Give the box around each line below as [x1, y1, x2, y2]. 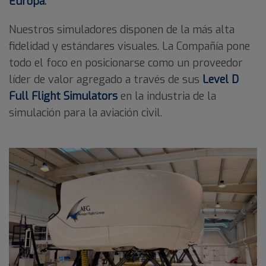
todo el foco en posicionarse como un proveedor [9, 55, 243, 70]
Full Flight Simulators [9, 88, 118, 103]
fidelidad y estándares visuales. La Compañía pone [9, 39, 250, 53]
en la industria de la [118, 88, 216, 103]
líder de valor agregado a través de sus [9, 72, 202, 87]
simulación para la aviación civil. [9, 105, 162, 120]
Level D [202, 72, 239, 87]
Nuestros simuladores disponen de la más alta [9, 22, 235, 37]
